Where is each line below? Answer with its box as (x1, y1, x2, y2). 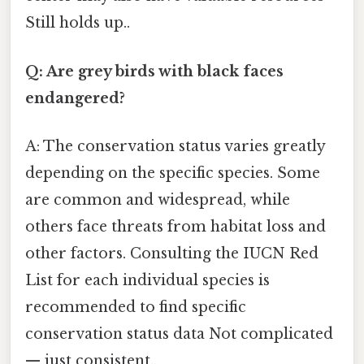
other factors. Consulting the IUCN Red (25, 244, 318, 262)
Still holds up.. (25, 14, 130, 32)
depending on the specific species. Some (25, 163, 320, 182)
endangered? (25, 89, 125, 107)
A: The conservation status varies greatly (25, 136, 325, 155)
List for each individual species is (25, 271, 270, 289)
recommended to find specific (25, 297, 246, 316)
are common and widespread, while (25, 190, 290, 209)
